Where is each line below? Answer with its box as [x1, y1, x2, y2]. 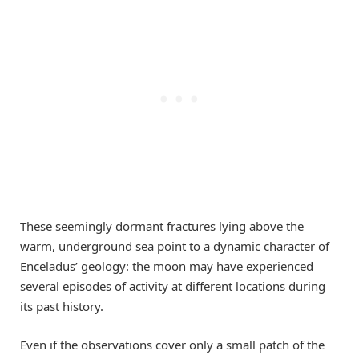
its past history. [20, 298, 103, 315]
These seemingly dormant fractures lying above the [20, 218, 304, 235]
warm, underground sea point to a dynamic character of [20, 238, 329, 255]
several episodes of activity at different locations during [20, 278, 325, 295]
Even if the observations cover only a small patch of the [20, 337, 325, 353]
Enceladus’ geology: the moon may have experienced [20, 258, 313, 275]
